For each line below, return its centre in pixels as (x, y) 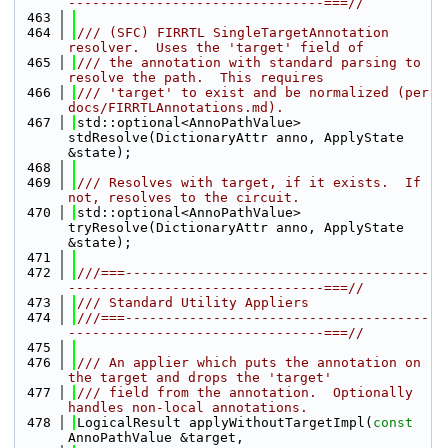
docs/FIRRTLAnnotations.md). (176, 107)
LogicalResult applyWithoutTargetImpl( (225, 422)
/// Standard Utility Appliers (193, 302)
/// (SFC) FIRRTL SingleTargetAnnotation (233, 32)
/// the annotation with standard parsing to (249, 62)
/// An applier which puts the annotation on (249, 362)
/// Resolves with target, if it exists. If (249, 182)
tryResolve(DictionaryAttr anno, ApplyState (236, 227)
